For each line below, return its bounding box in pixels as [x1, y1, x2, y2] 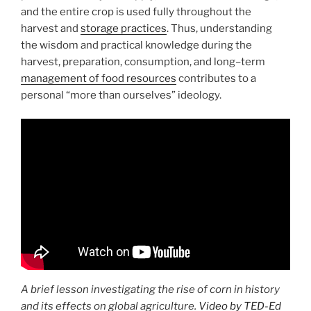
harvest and [21, 22, 81, 35]
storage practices [81, 22, 167, 35]
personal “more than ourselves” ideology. [21, 88, 221, 101]
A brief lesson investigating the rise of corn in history [21, 283, 280, 296]
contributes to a [176, 72, 256, 85]
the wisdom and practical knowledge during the [21, 38, 252, 51]
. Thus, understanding [167, 22, 272, 35]
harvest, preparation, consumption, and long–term [21, 55, 265, 68]
